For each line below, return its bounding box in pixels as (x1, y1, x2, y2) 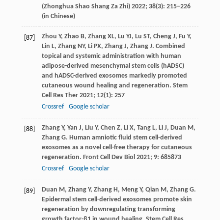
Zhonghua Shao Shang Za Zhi (43, 2, 128, 10)
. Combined (152, 42, 185, 50)
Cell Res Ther (41, 91, 78, 99)
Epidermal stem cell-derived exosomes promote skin (41, 195, 192, 203)
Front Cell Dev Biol (82, 153, 135, 161)
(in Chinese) (41, 12, 75, 20)
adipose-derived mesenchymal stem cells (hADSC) (41, 62, 184, 70)
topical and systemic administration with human (41, 52, 181, 60)
